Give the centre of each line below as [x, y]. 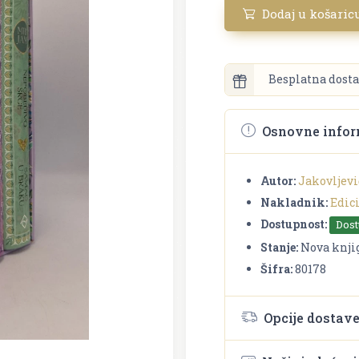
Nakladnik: [294, 202]
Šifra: [276, 268]
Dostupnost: [294, 224]
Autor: [278, 180]
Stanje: [279, 247]
